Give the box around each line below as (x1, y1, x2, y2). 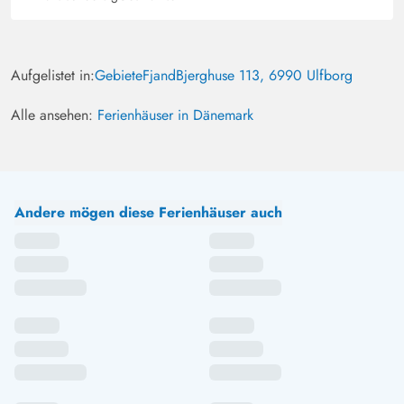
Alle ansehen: (11, 105, 97, 126)
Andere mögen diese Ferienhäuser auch (14, 202, 282, 224)
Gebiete (95, 65, 142, 87)
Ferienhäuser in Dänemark (97, 105, 253, 126)
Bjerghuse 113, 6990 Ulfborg (176, 65, 353, 87)
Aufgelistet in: (11, 65, 95, 87)
